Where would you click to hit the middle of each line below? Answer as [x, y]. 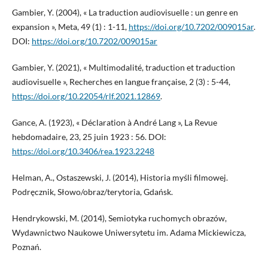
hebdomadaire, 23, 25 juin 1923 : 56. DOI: [89, 137]
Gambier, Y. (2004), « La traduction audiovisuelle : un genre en [125, 13]
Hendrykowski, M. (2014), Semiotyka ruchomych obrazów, [119, 218]
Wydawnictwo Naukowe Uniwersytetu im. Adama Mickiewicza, [129, 233]
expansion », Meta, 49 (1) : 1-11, [70, 27]
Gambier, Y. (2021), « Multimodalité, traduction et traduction [123, 68]
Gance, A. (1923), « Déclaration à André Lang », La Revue [114, 123]
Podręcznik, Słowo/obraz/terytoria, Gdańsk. [92, 192]
